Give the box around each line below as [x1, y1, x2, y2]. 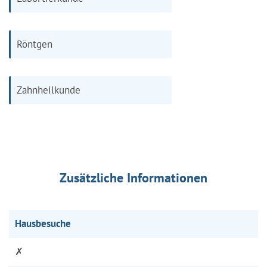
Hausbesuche [15, 216, 71, 230]
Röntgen [17, 37, 52, 51]
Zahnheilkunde [17, 83, 80, 97]
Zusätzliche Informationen [60, 169, 207, 186]
